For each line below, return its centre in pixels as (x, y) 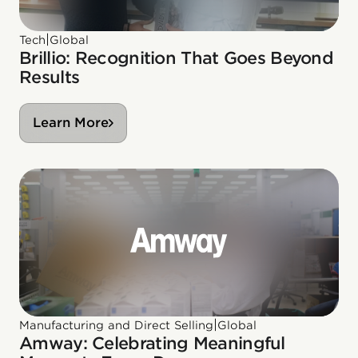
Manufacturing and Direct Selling (116, 326)
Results (50, 78)
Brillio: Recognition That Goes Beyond (177, 58)
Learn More (71, 123)
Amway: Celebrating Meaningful (152, 344)
